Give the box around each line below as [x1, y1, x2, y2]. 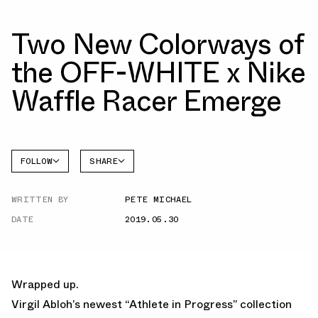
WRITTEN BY [11, 192, 69, 206]
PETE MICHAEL [125, 192, 192, 206]
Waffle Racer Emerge [11, 80, 281, 121]
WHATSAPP [89, 213, 126, 224]
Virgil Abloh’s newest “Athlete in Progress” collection [11, 295, 292, 312]
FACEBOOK [89, 176, 124, 187]
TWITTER [89, 194, 121, 206]
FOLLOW [21, 154, 53, 168]
